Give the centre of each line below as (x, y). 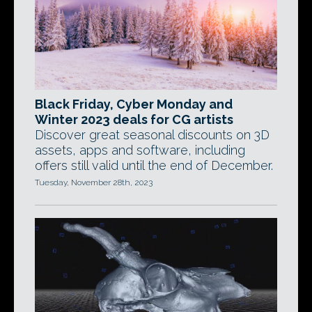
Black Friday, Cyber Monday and (134, 104)
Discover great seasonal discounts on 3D (152, 135)
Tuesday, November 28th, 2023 (94, 182)
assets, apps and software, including (140, 150)
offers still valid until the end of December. (154, 165)
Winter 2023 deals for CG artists (134, 119)
